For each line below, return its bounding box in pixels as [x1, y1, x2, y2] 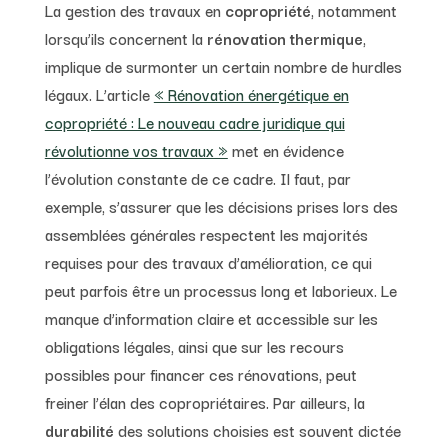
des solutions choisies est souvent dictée [113, 417, 401, 442]
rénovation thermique [202, 25, 363, 50]
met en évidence [227, 137, 344, 162]
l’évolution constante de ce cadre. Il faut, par [44, 165, 351, 190]
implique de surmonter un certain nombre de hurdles [44, 53, 402, 78]
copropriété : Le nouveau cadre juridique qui [44, 109, 345, 134]
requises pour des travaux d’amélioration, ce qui [44, 249, 372, 274]
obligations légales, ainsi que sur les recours [44, 333, 344, 358]
